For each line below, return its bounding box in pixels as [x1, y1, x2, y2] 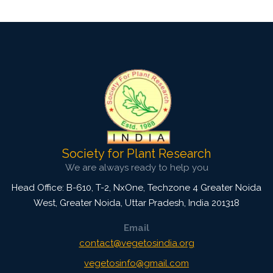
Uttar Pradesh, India [122, 197, 211, 208]
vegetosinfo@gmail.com [84, 257, 189, 269]
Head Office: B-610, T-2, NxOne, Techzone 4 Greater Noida [12, 182, 261, 193]
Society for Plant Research [62, 146, 211, 161]
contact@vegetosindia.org [79, 237, 194, 249]
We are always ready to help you [65, 161, 208, 173]
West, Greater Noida [34, 197, 121, 208]
